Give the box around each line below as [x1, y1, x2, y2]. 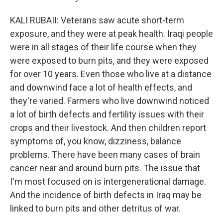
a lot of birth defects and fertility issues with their [10, 109, 204, 119]
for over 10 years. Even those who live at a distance [10, 69, 212, 79]
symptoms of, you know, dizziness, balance [10, 136, 181, 146]
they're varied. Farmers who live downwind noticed [10, 96, 209, 106]
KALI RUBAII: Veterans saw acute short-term [10, 15, 184, 25]
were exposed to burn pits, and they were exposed [10, 55, 209, 66]
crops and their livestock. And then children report [10, 122, 206, 133]
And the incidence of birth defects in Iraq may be [10, 190, 202, 200]
